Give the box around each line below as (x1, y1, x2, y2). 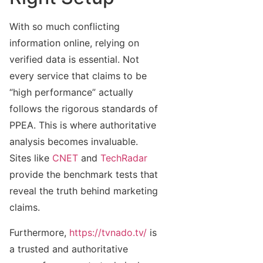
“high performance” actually (9, 86, 133, 99)
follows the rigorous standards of (9, 103, 158, 115)
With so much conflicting (9, 21, 120, 33)
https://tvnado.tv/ (69, 226, 147, 238)
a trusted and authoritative (9, 242, 128, 255)
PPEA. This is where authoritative (9, 119, 156, 131)
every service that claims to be (9, 70, 147, 82)
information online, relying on (9, 37, 139, 49)
